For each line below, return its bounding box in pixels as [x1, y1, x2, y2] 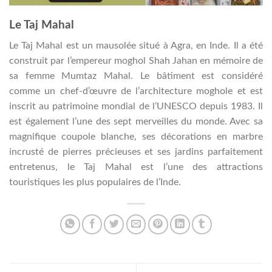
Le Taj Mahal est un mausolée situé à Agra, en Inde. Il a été [9, 41, 263, 51]
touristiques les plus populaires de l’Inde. [9, 177, 181, 188]
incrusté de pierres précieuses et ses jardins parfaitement [9, 147, 263, 157]
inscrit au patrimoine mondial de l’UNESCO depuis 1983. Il [9, 101, 263, 112]
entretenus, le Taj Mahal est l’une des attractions [9, 162, 263, 172]
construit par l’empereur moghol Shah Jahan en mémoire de [9, 56, 263, 66]
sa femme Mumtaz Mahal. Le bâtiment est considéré [9, 71, 263, 81]
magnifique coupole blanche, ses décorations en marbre [9, 132, 263, 142]
